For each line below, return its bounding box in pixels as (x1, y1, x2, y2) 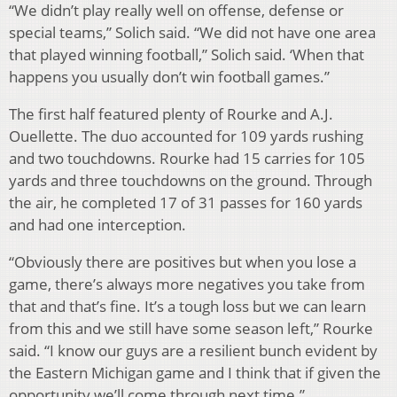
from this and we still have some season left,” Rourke (9, 318, 373, 339)
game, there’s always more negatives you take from (9, 274, 365, 295)
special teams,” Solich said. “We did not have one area (9, 22, 376, 43)
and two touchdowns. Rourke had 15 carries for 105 (9, 148, 365, 169)
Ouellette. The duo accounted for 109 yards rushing (9, 126, 363, 147)
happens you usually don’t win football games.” (9, 66, 330, 88)
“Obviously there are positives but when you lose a (9, 252, 356, 273)
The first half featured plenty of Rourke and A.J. (9, 104, 333, 125)
